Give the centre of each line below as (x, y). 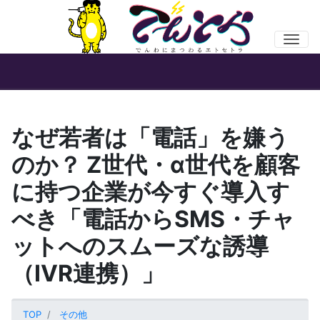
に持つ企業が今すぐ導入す (151, 192)
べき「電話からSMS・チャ (153, 219)
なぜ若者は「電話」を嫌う (150, 138)
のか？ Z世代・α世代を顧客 (156, 165)
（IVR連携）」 (88, 274)
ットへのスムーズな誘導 (140, 246)
